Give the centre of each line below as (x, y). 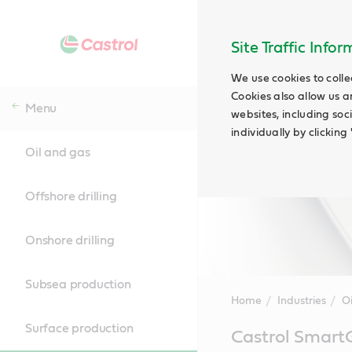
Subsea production (78, 284)
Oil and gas (58, 152)
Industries (301, 301)
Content (220, 344)
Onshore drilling (70, 240)
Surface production (79, 328)
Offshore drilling (71, 196)
